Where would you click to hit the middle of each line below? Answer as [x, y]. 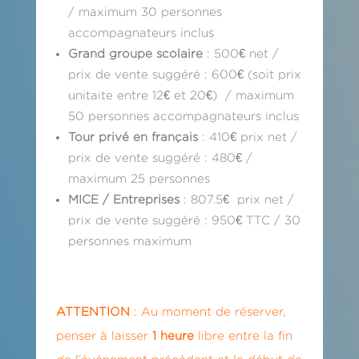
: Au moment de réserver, [207, 311]
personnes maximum [129, 240]
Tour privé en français [133, 136]
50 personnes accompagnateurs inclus [183, 115]
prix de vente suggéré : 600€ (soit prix [184, 74]
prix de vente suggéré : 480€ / [160, 157]
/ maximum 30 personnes [145, 11]
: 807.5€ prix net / [236, 199]
